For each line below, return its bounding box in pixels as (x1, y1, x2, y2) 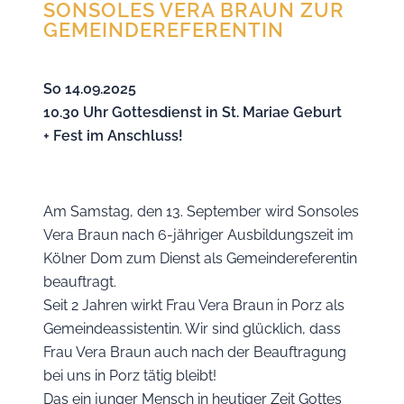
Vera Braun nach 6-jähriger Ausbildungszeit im (43, 226, 353, 243)
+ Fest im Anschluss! (43, 127, 183, 144)
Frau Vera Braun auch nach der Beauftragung (43, 344, 346, 361)
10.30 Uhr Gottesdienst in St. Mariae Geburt (43, 104, 342, 121)
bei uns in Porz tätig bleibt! (43, 367, 216, 384)
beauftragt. (43, 273, 116, 290)
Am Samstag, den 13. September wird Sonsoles (43, 203, 359, 220)
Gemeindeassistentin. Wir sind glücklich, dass (43, 320, 341, 337)
